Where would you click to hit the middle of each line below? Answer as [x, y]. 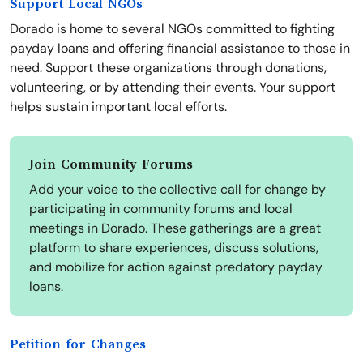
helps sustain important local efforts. [118, 107]
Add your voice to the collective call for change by [177, 190]
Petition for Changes [78, 345]
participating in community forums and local [161, 209]
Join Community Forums [111, 165]
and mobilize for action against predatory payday [176, 267]
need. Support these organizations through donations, [168, 68]
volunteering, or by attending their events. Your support [173, 88]
